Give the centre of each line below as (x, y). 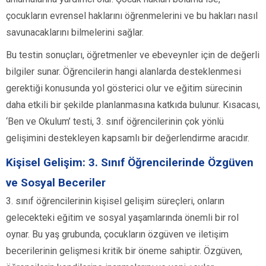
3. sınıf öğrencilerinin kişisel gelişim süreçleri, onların (115, 201)
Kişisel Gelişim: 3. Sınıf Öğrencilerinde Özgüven (130, 163)
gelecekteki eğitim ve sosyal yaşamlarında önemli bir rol (122, 218)
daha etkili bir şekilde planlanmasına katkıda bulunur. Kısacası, (133, 105)
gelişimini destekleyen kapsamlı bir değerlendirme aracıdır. (128, 138)
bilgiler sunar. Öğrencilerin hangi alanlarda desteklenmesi (123, 72)
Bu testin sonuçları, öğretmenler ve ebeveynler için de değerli (133, 55)
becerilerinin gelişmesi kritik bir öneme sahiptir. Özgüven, (124, 251)
